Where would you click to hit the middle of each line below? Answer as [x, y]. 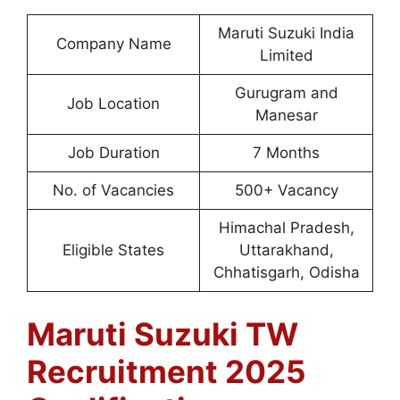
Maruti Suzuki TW [162, 333]
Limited [286, 55]
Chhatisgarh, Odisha [286, 272]
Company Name [113, 44]
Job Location [113, 104]
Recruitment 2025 [167, 371]
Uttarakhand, [286, 250]
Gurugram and [286, 93]
